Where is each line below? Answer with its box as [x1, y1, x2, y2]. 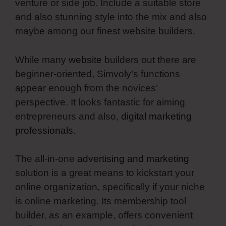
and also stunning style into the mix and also [15, 12, 207, 23]
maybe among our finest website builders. [15, 26, 195, 37]
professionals [15, 125, 73, 136]
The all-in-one [15, 153, 77, 164]
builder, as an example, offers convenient [15, 210, 193, 221]
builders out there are [102, 54, 196, 65]
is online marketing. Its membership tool [15, 196, 186, 207]
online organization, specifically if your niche [15, 182, 205, 193]
